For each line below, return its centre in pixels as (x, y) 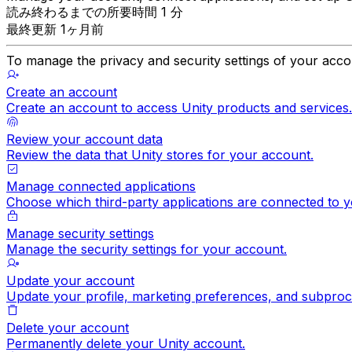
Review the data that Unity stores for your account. (160, 154)
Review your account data (84, 139)
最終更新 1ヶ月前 (55, 29)
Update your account (70, 280)
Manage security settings (80, 233)
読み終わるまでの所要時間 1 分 (95, 11)
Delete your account (68, 327)
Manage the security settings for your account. (147, 249)
